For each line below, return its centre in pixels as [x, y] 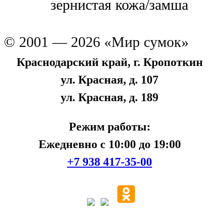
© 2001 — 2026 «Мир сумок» [96, 42]
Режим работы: [109, 127]
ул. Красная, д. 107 [109, 79]
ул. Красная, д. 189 [109, 97]
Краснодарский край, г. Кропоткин [109, 62]
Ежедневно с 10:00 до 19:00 [109, 144]
